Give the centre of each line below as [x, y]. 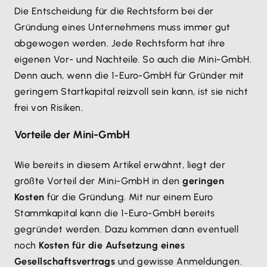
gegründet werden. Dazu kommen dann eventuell [127, 229]
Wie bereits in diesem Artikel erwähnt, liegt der [120, 165]
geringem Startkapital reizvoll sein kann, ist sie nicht [131, 92]
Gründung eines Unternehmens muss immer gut [122, 27]
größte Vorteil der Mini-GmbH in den [99, 181]
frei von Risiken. [49, 108]
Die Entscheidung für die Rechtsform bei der [114, 11]
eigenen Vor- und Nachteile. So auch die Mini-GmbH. [133, 60]
